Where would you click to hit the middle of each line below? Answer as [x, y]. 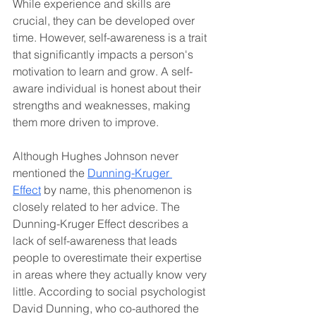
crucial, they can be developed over [105, 20]
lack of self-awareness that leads [96, 240]
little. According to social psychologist [110, 291]
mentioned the [50, 172]
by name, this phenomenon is [118, 189]
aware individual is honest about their [108, 88]
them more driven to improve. [86, 122]
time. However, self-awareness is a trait [111, 37]
